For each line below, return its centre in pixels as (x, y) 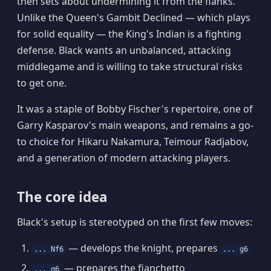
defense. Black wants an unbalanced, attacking (124, 50)
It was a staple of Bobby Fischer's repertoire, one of (135, 109)
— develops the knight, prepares (143, 248)
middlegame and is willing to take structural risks (130, 66)
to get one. (42, 83)
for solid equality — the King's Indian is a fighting (129, 34)
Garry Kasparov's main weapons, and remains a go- (135, 125)
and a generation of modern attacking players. (124, 158)
